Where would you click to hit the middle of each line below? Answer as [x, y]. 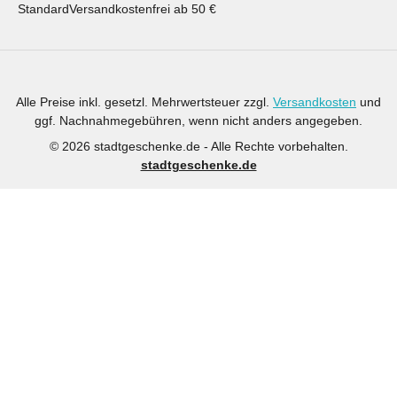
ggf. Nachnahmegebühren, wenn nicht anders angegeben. [198, 121]
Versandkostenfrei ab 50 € [143, 9]
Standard [43, 9]
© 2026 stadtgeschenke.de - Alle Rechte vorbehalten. [198, 146]
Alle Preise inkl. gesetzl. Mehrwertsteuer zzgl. [144, 102]
